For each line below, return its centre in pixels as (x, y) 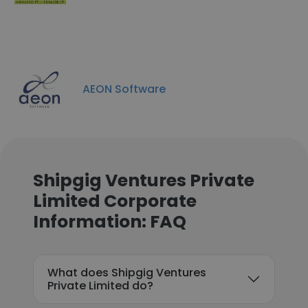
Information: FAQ (110, 222)
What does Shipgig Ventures (127, 273)
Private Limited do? (100, 286)
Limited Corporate (115, 201)
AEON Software (124, 89)
